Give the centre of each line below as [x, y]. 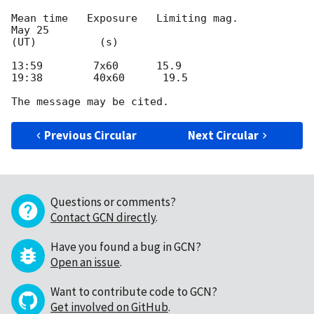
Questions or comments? [113, 202]
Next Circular [224, 136]
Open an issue [85, 262]
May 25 [30, 30]
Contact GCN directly [103, 218]
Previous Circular [91, 136]
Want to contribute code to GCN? [134, 292]
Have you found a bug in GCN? [126, 247]
